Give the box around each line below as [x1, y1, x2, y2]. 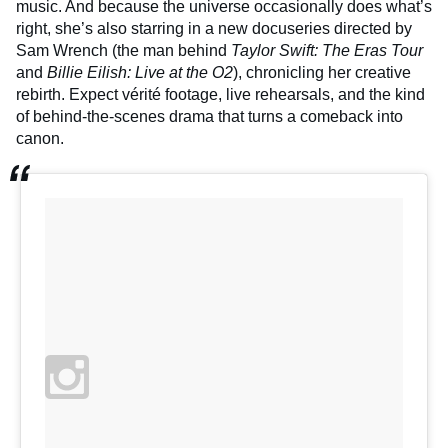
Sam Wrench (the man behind [16, 41, 231, 59]
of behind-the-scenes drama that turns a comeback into [16, 107, 403, 125]
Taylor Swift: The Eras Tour [231, 41, 423, 59]
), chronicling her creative [233, 63, 411, 81]
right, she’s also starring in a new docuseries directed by [16, 19, 412, 37]
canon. [16, 129, 64, 147]
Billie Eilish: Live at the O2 [47, 63, 233, 81]
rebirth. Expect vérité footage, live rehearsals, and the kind [16, 85, 425, 103]
